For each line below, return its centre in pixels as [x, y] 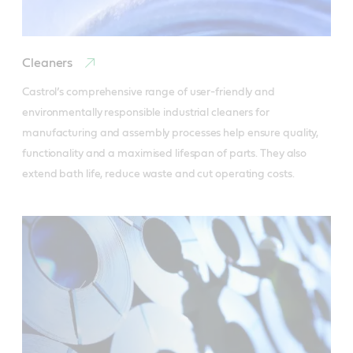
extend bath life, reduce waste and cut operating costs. [158, 174]
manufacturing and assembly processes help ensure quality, [171, 133]
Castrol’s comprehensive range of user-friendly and [149, 92]
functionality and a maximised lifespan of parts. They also [165, 154]
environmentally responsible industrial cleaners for [146, 113]
